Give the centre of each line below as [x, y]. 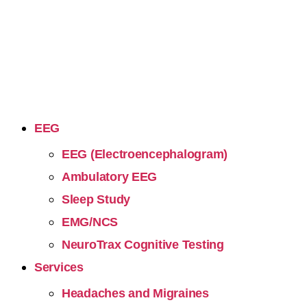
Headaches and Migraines [135, 293]
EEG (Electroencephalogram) [145, 154]
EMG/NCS [90, 222]
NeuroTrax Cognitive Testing [143, 245]
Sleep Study [96, 199]
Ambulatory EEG [110, 177]
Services [59, 267]
